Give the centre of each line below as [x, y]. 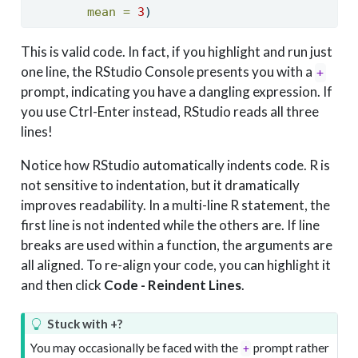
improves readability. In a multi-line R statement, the [175, 205]
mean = [108, 12]
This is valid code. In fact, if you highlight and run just [176, 52]
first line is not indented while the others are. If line [170, 225]
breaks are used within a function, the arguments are [176, 245]
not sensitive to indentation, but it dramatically [160, 185]
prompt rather [290, 347]
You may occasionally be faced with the [136, 347]
